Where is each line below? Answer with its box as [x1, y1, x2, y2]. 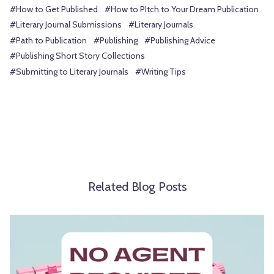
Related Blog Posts [87, 179, 187, 194]
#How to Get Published [10, 3, 98, 15]
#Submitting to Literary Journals [10, 65, 128, 77]
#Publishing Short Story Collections [10, 50, 145, 62]
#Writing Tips [135, 65, 186, 77]
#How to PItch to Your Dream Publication [105, 3, 259, 15]
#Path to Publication [10, 34, 87, 46]
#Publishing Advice [144, 34, 215, 46]
